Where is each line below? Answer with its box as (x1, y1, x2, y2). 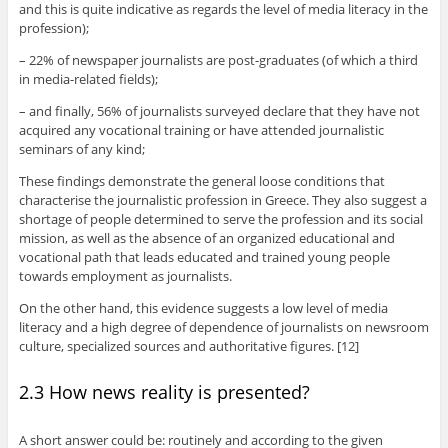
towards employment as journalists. (18, 266, 232, 285)
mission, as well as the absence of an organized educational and (18, 228, 395, 247)
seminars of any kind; (18, 139, 145, 158)
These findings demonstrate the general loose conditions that (18, 171, 385, 190)
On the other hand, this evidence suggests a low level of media (18, 298, 388, 317)
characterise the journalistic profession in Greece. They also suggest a (18, 190, 427, 209)
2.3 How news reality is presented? (18, 379, 310, 404)
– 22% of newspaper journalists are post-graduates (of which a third (18, 50, 418, 69)
